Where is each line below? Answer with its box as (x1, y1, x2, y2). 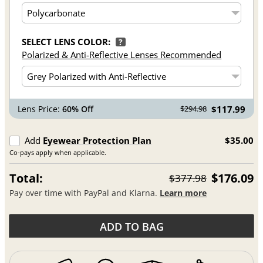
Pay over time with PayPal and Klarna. (9, 187, 160, 199)
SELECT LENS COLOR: (22, 35, 111, 48)
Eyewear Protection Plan (43, 134, 152, 146)
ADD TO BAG (99, 219, 164, 234)
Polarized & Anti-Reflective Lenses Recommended (22, 48, 222, 60)
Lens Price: (18, 103, 63, 114)
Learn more (160, 187, 207, 199)
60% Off (62, 103, 94, 114)
